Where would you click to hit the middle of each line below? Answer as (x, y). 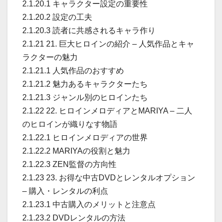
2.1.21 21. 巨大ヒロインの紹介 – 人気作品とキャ (108, 44)
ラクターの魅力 (50, 57)
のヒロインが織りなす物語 (70, 124)
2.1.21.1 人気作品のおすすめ (73, 70)
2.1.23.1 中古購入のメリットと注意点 (89, 204)
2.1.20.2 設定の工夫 (57, 17)
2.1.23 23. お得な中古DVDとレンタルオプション (109, 177)
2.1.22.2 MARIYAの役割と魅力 (76, 151)
